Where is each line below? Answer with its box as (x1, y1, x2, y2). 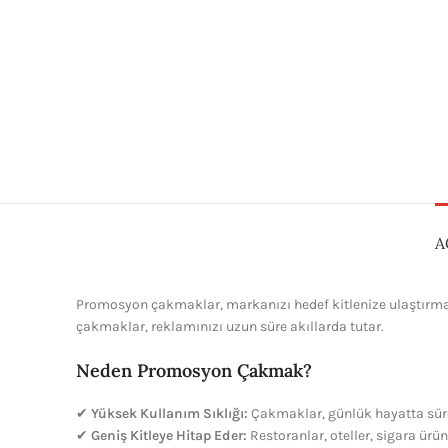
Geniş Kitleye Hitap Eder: (91, 427, 247, 444)
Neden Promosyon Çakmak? (76, 359, 312, 382)
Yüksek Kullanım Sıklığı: (91, 405, 248, 422)
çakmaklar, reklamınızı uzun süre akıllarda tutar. (76, 318, 384, 335)
